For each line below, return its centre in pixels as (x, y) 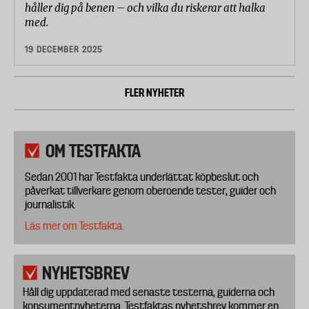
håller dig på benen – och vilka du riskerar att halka (145, 8)
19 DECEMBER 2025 (64, 50)
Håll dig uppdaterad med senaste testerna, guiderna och (149, 292)
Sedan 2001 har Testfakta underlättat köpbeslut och (142, 177)
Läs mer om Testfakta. (74, 226)
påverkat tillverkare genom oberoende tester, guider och (150, 191)
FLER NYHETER (154, 93)
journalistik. (50, 205)
